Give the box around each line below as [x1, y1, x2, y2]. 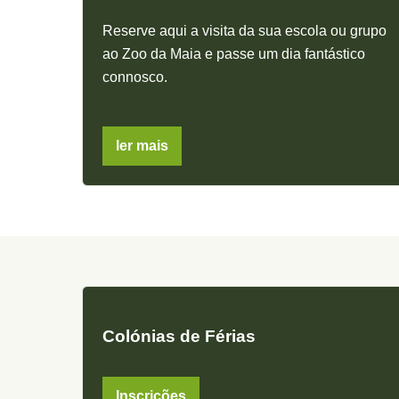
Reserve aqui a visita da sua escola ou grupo [102, 22, 387, 38]
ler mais [116, 137, 168, 153]
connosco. [102, 69, 167, 85]
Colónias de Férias [102, 326, 256, 346]
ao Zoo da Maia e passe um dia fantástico [102, 45, 365, 61]
